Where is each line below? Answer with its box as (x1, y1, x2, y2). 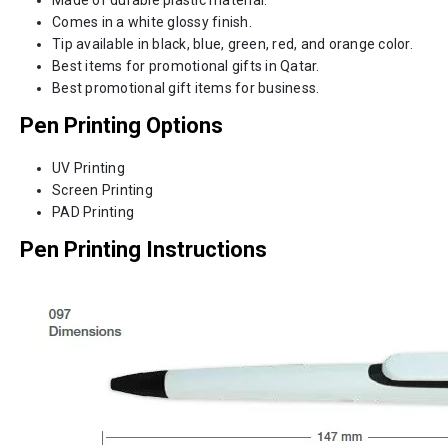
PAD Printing (52, 203, 134, 220)
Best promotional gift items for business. (52, 79, 320, 96)
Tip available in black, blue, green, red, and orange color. (52, 35, 413, 52)
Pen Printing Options (20, 112, 223, 138)
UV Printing (52, 159, 125, 176)
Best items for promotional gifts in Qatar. (52, 57, 320, 74)
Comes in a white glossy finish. (52, 13, 252, 30)
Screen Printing (52, 181, 153, 198)
